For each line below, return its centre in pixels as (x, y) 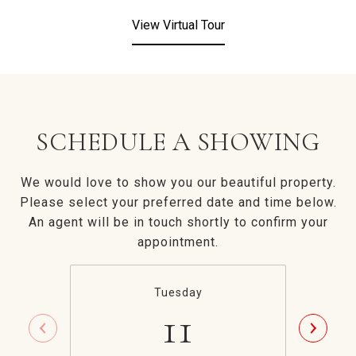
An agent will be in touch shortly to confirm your (178, 222)
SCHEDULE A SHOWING (178, 142)
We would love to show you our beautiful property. (178, 182)
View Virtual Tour (178, 25)
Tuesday (178, 292)
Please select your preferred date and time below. (178, 202)
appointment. (178, 242)
